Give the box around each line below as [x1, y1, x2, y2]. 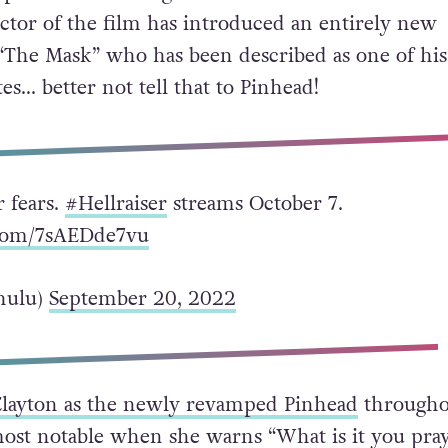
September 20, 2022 [48, 284, 236, 313]
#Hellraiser [64, 189, 167, 218]
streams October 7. [166, 189, 343, 218]
